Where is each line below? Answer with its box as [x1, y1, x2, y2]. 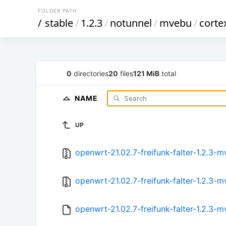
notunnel [110, 16, 152, 30]
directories [72, 69, 108, 78]
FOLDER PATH [38, 8, 77, 14]
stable [45, 16, 73, 30]
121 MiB [133, 69, 159, 78]
